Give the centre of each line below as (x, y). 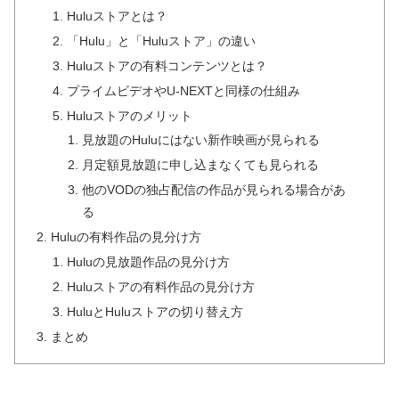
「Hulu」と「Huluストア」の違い (161, 41)
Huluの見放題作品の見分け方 (148, 261)
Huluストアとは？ (117, 16)
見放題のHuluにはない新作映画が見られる (200, 140)
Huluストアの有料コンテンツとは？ (167, 65)
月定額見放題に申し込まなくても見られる (200, 165)
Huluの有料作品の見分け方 (126, 237)
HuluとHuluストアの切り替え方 (155, 311)
